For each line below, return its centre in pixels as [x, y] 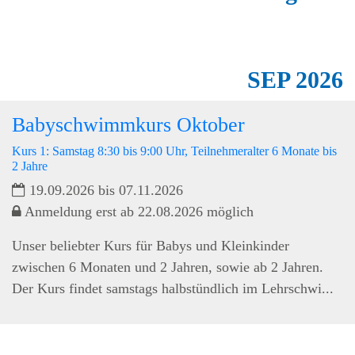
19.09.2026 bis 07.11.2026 [104, 190]
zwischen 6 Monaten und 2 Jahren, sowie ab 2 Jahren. [168, 267]
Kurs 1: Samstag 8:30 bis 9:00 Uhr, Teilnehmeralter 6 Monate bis [174, 151]
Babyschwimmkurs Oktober [128, 124]
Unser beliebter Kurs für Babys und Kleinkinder [151, 245]
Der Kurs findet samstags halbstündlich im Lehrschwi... [173, 288]
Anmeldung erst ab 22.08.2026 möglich [137, 211]
